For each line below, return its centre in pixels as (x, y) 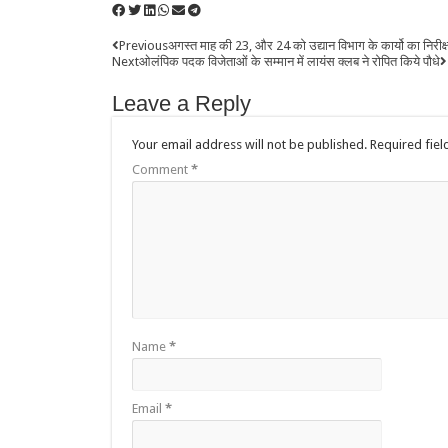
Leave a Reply (181, 103)
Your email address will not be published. (249, 144)
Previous (143, 45)
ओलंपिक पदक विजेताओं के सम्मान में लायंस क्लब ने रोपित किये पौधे (289, 61)
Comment (161, 169)
